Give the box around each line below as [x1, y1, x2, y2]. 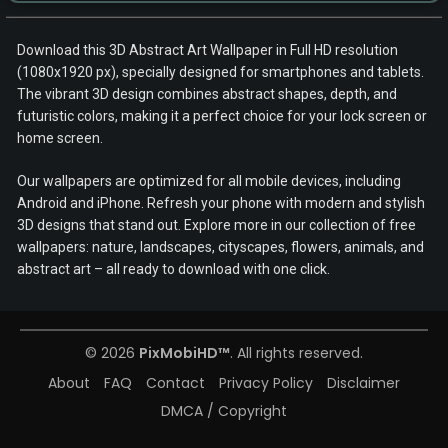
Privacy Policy [219, 373, 313, 393]
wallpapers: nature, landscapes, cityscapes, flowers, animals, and [17, 239, 424, 255]
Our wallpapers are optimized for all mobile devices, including [17, 173, 401, 189]
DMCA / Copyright [161, 401, 287, 421]
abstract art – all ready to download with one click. [17, 261, 330, 277]
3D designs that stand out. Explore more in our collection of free [17, 217, 416, 233]
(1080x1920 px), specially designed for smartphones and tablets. [17, 64, 424, 80]
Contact [146, 373, 205, 393]
